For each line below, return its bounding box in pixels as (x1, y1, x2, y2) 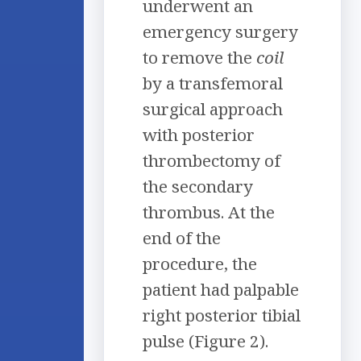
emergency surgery (143, 20, 298, 44)
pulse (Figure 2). (143, 330, 268, 353)
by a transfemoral (143, 72, 283, 95)
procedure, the (143, 252, 257, 276)
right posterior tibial (143, 304, 301, 327)
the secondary (143, 175, 253, 198)
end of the (143, 226, 221, 250)
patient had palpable (143, 278, 299, 301)
